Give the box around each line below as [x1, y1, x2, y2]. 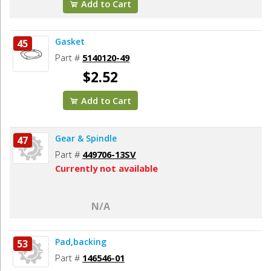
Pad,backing [55, 235, 106, 247]
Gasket [55, 35, 85, 47]
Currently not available [55, 162, 158, 174]
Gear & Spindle [55, 132, 117, 144]
